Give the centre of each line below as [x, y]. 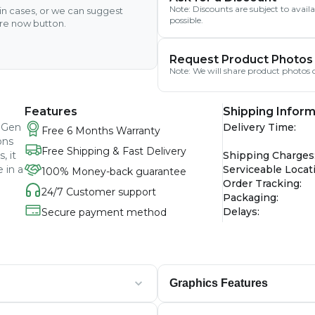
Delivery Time [259, 127]
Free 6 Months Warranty [101, 130]
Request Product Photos [241, 59]
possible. [186, 20]
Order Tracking [262, 184]
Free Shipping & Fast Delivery [114, 151]
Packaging [250, 198]
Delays [240, 212]
